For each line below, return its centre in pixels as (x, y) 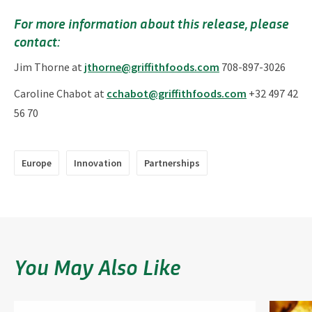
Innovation (98, 163)
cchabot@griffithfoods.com (177, 93)
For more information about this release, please (151, 23)
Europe (37, 163)
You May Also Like (97, 266)
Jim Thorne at (49, 67)
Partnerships (172, 163)
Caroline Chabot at (60, 93)
